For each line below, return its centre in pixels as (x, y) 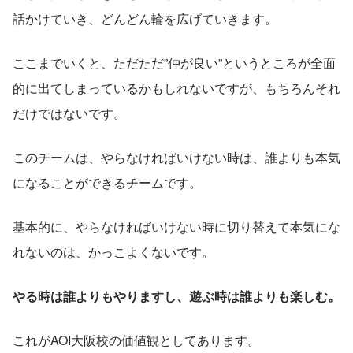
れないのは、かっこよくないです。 (113, 252)
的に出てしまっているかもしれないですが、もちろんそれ (176, 88)
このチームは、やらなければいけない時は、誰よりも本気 (176, 158)
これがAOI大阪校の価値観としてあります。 (136, 340)
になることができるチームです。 (107, 183)
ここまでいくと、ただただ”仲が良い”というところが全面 (174, 63)
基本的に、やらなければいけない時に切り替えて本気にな (176, 227)
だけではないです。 (69, 113)
